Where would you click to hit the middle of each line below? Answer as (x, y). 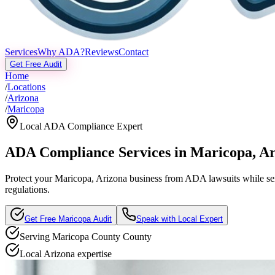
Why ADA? (61, 52)
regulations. (27, 189)
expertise (93, 254)
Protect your (30, 178)
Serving (36, 236)
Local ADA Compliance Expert (81, 126)
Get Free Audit (36, 64)
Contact (134, 52)
